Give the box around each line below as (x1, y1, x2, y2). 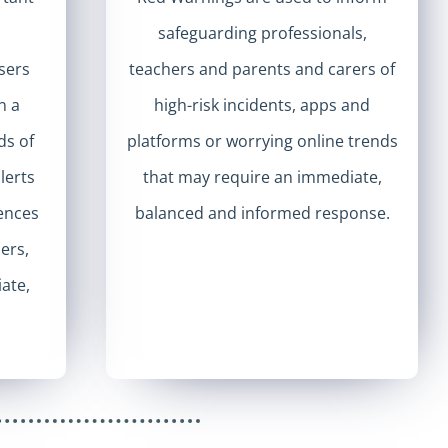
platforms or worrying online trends (126, 130, 398, 152)
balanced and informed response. (134, 202, 390, 224)
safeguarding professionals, (157, 22, 367, 44)
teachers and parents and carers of (129, 58, 396, 80)
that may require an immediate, (142, 166, 382, 188)
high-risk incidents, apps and (154, 94, 371, 116)
